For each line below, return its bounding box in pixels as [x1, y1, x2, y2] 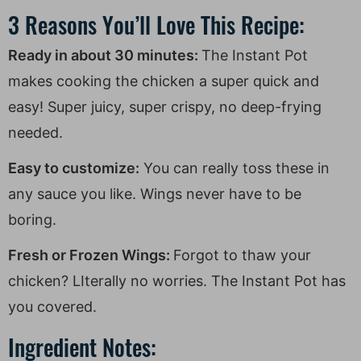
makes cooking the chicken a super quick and [8, 72, 319, 89]
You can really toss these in [139, 159, 330, 176]
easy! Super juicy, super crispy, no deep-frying [8, 98, 322, 115]
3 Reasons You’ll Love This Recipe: [8, 7, 305, 41]
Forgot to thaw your [173, 246, 311, 263]
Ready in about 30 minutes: [8, 46, 201, 64]
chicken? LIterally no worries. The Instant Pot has [8, 272, 346, 289]
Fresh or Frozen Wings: [8, 246, 173, 263]
